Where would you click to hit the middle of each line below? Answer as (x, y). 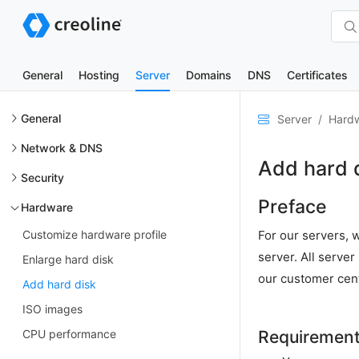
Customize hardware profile (95, 234)
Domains (209, 75)
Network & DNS (62, 148)
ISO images (52, 309)
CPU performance (69, 334)
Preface (292, 207)
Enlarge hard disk (68, 259)
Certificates (317, 75)
